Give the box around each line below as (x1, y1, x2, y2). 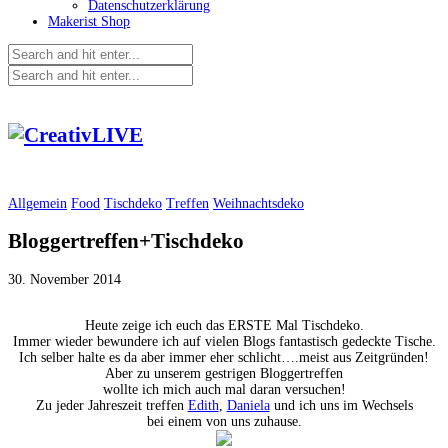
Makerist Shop (48, 14, 130, 29)
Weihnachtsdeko (213, 195, 304, 211)
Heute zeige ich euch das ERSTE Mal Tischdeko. (84, 317, 364, 333)
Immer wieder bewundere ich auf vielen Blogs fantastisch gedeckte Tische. (12, 333, 436, 349)
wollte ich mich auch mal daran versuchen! (102, 381, 346, 397)
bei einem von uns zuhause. (146, 413, 302, 429)
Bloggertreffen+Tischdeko (8, 229, 244, 254)
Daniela (226, 397, 270, 413)
